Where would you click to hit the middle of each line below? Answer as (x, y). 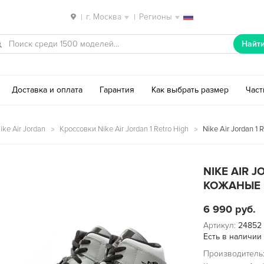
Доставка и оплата (47, 90)
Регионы (156, 17)
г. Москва (104, 17)
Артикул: (220, 225)
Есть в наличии (232, 236)
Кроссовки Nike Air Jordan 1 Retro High (124, 129)
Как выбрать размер (190, 90)
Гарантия (117, 90)
